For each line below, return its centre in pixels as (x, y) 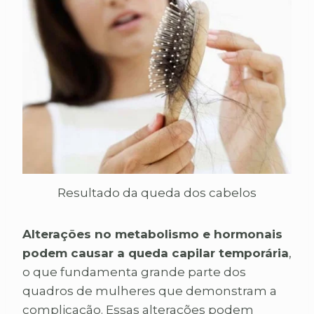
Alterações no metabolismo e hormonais (152, 234)
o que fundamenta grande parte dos (134, 272)
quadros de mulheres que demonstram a (150, 291)
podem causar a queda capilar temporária (156, 253)
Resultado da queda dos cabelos (157, 192)
